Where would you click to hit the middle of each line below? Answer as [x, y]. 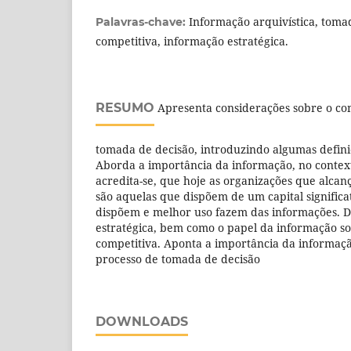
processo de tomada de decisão [178, 259]
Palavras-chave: [142, 22]
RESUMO [125, 107]
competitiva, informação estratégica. [192, 41]
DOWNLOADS [142, 321]
